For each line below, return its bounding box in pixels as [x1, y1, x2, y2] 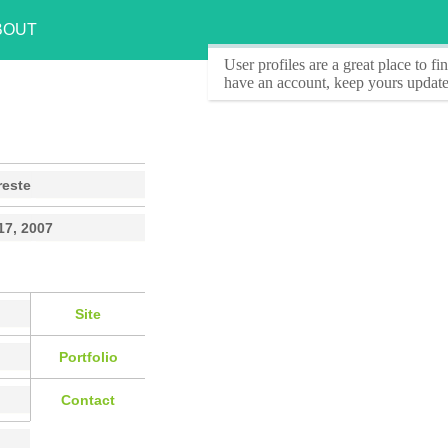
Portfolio [58, 348, 118, 365]
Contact [61, 391, 115, 408]
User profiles [224, 56, 305, 73]
